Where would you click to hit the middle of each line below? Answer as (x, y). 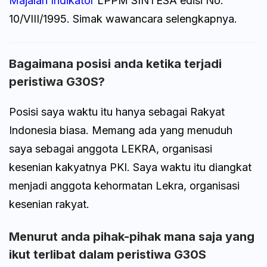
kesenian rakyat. (49, 204)
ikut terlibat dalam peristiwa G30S (108, 254)
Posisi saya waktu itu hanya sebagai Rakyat (117, 111)
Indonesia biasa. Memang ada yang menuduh (121, 130)
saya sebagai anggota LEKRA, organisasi (111, 148)
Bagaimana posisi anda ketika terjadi (115, 63)
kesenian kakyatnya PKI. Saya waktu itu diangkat (130, 167)
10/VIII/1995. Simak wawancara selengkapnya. (123, 18)
